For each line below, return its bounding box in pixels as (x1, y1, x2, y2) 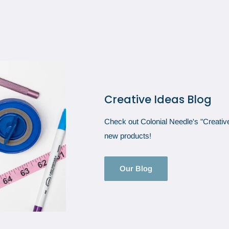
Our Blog (120, 164, 153, 173)
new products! (104, 131, 152, 141)
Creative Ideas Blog (104, 92, 212, 107)
